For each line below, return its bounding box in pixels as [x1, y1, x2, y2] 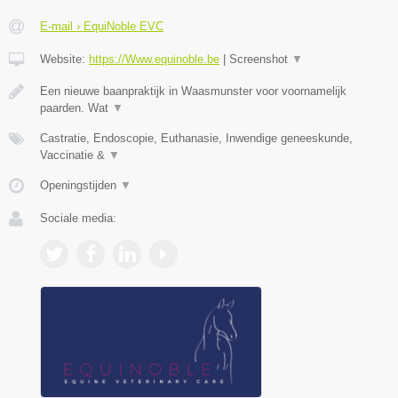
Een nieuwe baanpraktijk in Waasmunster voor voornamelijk [40, 84, 346, 98]
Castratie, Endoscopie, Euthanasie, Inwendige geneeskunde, [40, 131, 353, 145]
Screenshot [229, 52, 291, 66]
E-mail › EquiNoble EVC [40, 19, 163, 33]
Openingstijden [40, 178, 120, 192]
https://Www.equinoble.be [89, 52, 219, 66]
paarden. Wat [40, 100, 112, 115]
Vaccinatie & [40, 147, 108, 162]
